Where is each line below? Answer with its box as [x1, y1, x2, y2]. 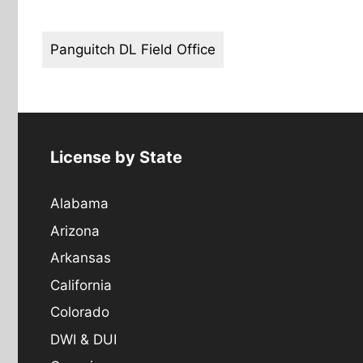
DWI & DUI [50, 331, 117, 348]
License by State [50, 147, 182, 167]
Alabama [50, 195, 109, 211]
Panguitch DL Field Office [50, 41, 216, 58]
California [50, 276, 112, 293]
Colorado [50, 304, 109, 320]
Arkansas [50, 250, 111, 266]
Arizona [50, 222, 100, 239]
